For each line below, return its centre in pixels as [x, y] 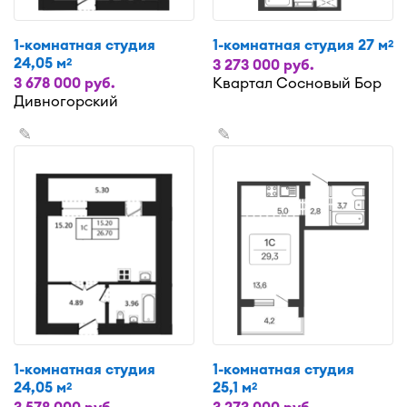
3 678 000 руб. [65, 83]
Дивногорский [66, 101]
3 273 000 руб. [263, 65]
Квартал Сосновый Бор [297, 83]
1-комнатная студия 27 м [300, 45]
